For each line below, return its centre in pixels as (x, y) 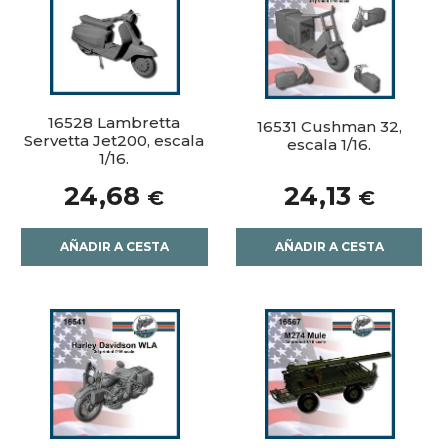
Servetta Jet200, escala (114, 140)
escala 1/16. (329, 144)
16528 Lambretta (114, 122)
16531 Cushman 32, (329, 126)
